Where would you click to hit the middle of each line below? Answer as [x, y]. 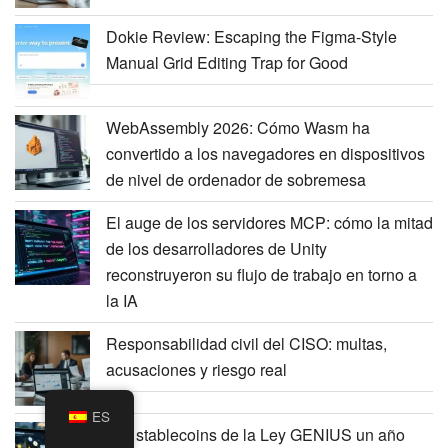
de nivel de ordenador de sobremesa [236, 179]
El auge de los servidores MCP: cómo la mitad [269, 222]
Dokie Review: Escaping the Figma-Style [251, 36]
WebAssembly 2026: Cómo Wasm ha [238, 127]
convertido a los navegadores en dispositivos [265, 153]
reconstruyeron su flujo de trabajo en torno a [261, 274]
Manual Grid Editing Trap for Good [227, 62]
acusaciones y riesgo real [196, 369]
